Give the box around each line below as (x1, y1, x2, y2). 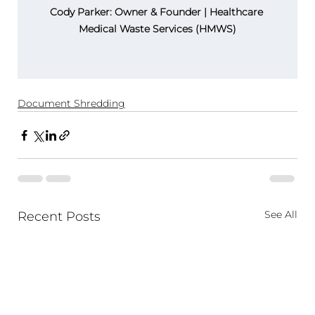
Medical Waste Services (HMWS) (79, 22, 236, 36)
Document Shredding (18, 97, 125, 110)
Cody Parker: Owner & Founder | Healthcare (49, 6, 266, 19)
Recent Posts (18, 209, 101, 225)
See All (264, 208, 297, 221)
